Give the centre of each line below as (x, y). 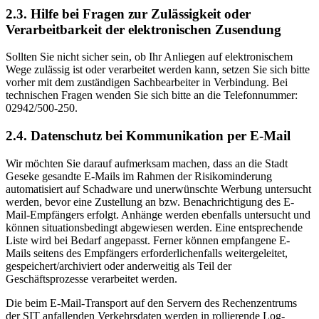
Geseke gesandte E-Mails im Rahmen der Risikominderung (139, 176)
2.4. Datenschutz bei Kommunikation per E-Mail (148, 136)
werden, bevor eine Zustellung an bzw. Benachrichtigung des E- (150, 202)
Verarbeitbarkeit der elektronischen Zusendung (143, 29)
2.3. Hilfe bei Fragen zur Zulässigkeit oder (128, 14)
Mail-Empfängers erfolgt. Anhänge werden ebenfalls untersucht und (158, 214)
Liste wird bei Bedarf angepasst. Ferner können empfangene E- (148, 240)
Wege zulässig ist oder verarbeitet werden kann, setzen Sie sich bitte (158, 70)
